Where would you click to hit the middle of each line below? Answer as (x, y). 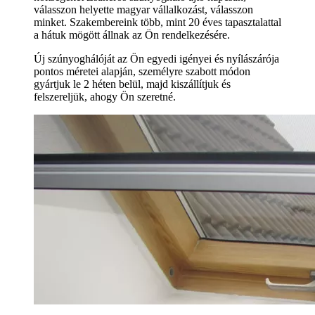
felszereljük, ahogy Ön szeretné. (105, 96)
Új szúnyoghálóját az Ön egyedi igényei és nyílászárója (156, 58)
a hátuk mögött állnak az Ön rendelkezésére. (132, 34)
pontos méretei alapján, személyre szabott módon (142, 71)
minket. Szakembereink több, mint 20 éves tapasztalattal (157, 22)
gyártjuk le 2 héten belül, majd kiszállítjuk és (132, 84)
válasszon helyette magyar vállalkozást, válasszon (143, 9)
